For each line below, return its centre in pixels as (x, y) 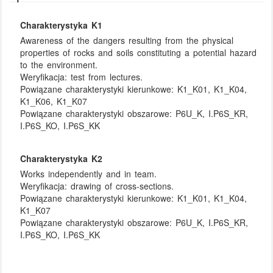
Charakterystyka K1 (62, 25)
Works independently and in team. (89, 174)
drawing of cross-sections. (122, 186)
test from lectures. (107, 77)
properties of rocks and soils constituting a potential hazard (139, 53)
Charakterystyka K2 (62, 158)
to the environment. (59, 65)
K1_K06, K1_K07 (54, 101)
